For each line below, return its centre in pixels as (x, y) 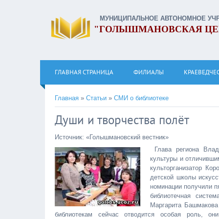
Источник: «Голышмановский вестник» (112, 137)
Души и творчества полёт (122, 120)
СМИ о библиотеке (141, 98)
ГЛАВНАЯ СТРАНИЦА (84, 72)
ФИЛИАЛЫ (149, 72)
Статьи (96, 98)
